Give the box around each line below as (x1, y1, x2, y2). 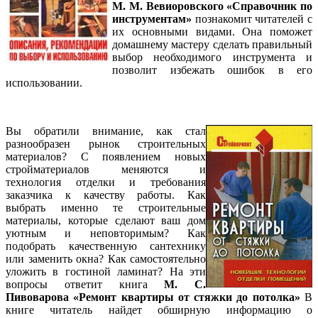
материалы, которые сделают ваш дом (6, 214, 206, 226)
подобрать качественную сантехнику (6, 239, 206, 252)
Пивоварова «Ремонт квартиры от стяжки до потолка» (6, 290, 300, 303)
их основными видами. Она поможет (112, 25, 312, 38)
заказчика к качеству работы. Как (6, 188, 206, 201)
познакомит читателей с (192, 12, 312, 25)
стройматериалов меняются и (6, 163, 206, 175)
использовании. (6, 76, 82, 89)
